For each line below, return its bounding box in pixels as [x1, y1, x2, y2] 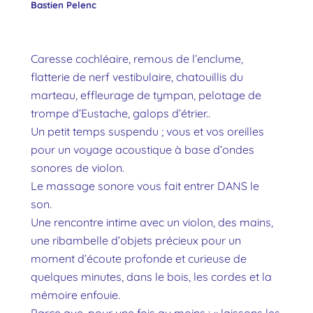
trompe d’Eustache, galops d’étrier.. [31, 105, 211, 120]
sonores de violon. [31, 160, 125, 175]
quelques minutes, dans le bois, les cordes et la [31, 269, 272, 284]
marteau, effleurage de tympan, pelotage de [31, 87, 262, 102]
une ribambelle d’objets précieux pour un [31, 233, 242, 247]
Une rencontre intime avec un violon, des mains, [31, 214, 274, 229]
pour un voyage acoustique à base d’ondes [31, 142, 255, 156]
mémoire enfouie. [31, 287, 121, 302]
